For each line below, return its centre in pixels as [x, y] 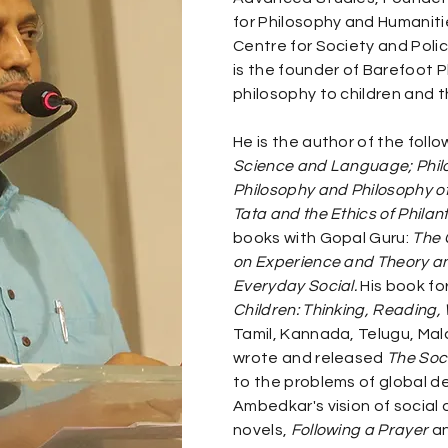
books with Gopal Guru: [321, 238]
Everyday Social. [295, 286]
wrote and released [310, 358]
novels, [262, 430]
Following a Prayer [359, 430]
